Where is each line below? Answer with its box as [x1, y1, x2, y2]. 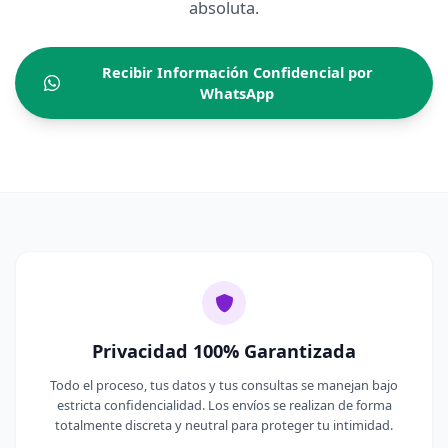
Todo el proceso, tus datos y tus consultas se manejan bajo [50, 376, 398, 395]
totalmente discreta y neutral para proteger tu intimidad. [55, 416, 393, 435]
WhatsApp [200, 83, 275, 104]
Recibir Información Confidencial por [101, 62, 373, 83]
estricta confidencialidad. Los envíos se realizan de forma [56, 396, 392, 415]
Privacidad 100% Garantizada [92, 339, 356, 364]
